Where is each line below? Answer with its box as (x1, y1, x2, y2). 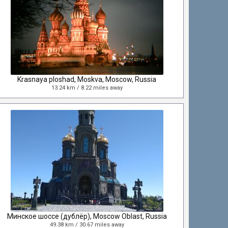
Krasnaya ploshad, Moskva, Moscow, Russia (17, 75, 157, 83)
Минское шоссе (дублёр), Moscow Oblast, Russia (7, 212, 167, 220)
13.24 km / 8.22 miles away (51, 84, 123, 91)
